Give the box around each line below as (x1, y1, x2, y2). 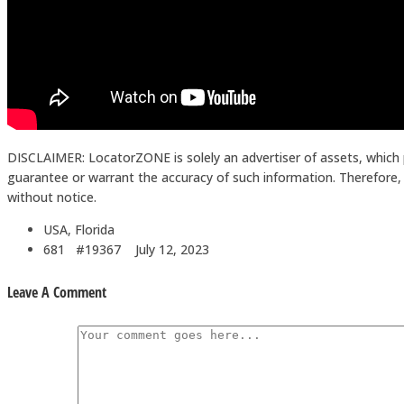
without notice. (7, 188, 96, 206)
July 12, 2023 (132, 240, 209, 258)
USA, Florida (43, 220, 115, 238)
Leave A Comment (7, 282, 106, 303)
